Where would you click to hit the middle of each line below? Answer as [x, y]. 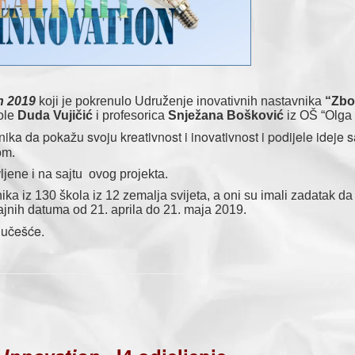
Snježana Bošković [226, 115]
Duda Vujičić [55, 115]
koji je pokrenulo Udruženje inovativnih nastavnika [180, 101]
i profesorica [130, 115]
